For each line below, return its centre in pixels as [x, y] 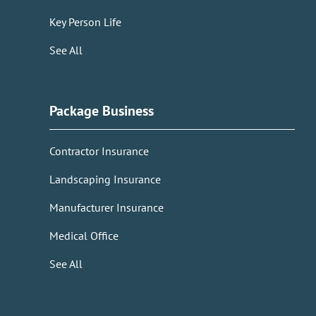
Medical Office [84, 236]
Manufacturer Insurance [107, 208]
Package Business [103, 111]
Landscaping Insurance [105, 180]
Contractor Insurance [99, 151]
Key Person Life [85, 22]
